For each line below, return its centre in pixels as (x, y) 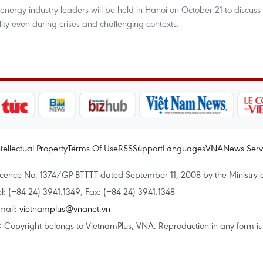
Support (148, 148)
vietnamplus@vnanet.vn (65, 208)
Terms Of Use (93, 148)
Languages (184, 148)
